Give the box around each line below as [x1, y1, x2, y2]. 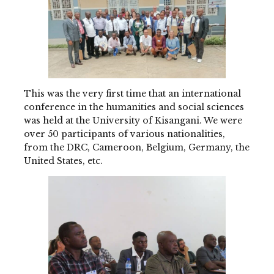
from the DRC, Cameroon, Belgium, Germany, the [23, 141, 250, 153]
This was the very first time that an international [23, 87, 241, 99]
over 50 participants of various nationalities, [23, 128, 225, 139]
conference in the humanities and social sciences [23, 101, 244, 113]
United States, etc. [23, 155, 103, 166]
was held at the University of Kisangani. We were [23, 114, 242, 126]
